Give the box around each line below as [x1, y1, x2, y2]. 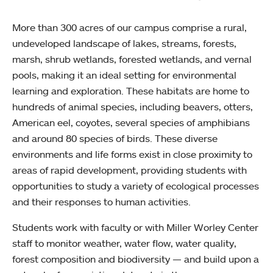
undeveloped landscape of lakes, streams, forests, [12, 37, 236, 50]
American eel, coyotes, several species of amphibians [12, 116, 250, 129]
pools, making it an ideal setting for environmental [12, 69, 236, 82]
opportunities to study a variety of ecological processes [12, 180, 259, 193]
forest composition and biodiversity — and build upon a [12, 253, 259, 266]
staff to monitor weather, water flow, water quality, [12, 237, 236, 250]
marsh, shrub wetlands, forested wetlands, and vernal [12, 53, 252, 66]
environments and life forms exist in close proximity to [12, 148, 252, 161]
